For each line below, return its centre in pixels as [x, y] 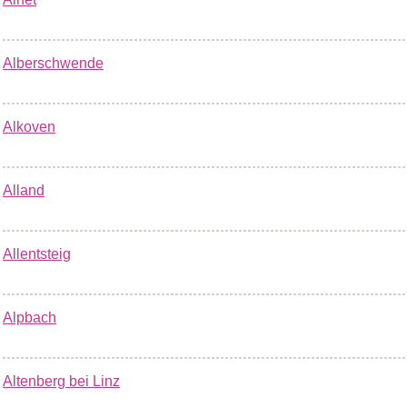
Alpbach [30, 318]
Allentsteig [37, 254]
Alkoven [29, 127]
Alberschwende [53, 63]
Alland [24, 190]
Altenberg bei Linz [61, 381]
